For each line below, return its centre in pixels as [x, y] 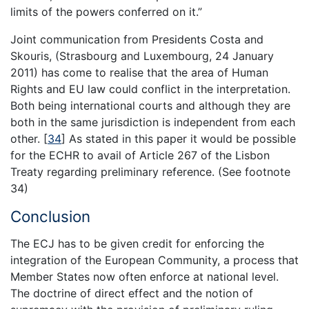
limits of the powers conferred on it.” [106, 12]
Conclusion [50, 217]
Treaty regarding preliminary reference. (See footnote [150, 172]
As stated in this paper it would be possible [181, 139]
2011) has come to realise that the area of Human [139, 73]
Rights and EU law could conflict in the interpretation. [150, 89]
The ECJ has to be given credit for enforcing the [137, 243]
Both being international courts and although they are [150, 106]
